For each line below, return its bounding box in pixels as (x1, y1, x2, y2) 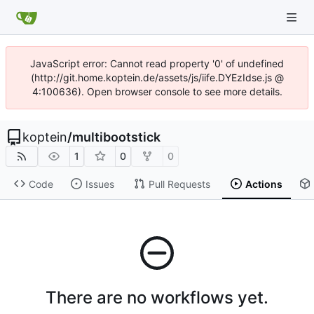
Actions (245, 177, 282, 190)
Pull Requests (148, 177, 210, 190)
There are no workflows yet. (46, 287, 268, 308)
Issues (85, 177, 114, 190)
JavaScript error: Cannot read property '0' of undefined (30, 57, 284, 69)
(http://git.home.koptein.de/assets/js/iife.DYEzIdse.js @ (30, 71, 284, 83)
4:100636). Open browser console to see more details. (32, 86, 282, 97)
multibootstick (72, 130, 161, 144)
